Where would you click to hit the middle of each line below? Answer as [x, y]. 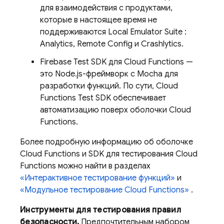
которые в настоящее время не [98, 20]
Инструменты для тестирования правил [100, 210]
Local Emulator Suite [145, 32]
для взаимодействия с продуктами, [106, 8]
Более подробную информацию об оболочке [106, 142]
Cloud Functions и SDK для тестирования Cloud [109, 154]
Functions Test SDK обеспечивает [103, 98]
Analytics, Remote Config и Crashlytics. [112, 44]
